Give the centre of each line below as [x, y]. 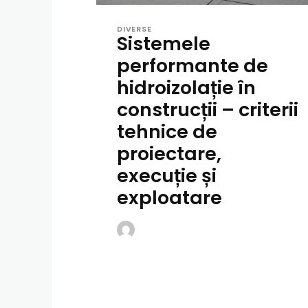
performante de [192, 65]
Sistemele [164, 43]
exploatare [169, 197]
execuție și [167, 175]
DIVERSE [134, 29]
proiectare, [169, 153]
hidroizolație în [186, 87]
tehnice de [167, 131]
